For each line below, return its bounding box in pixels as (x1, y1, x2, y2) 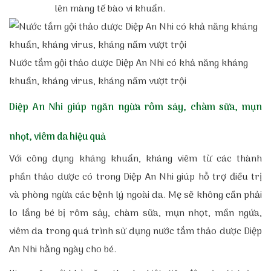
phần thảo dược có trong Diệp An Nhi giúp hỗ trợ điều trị (9, 169, 262, 185)
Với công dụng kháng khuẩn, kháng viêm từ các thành (9, 151, 262, 167)
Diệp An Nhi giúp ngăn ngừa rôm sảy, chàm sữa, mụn (9, 100, 262, 116)
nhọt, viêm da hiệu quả (9, 129, 106, 145)
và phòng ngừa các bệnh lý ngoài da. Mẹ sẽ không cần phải (9, 188, 262, 203)
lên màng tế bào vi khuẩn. (54, 1, 165, 17)
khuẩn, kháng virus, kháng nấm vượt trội (9, 74, 186, 90)
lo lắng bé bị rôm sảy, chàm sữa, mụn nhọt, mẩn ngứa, (9, 206, 262, 221)
